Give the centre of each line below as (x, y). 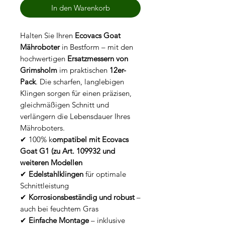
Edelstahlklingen (56, 174)
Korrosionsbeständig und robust (82, 197)
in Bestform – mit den (96, 47)
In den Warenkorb (80, 8)
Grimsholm (39, 70)
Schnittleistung (44, 186)
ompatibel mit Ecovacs (90, 140)
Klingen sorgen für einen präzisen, (76, 93)
